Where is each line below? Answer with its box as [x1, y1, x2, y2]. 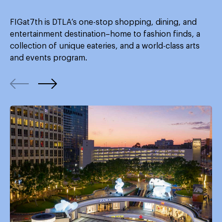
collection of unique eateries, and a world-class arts [10, 42, 200, 50]
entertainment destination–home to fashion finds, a [10, 30, 200, 38]
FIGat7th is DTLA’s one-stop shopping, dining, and [10, 18, 197, 26]
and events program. [10, 54, 87, 62]
